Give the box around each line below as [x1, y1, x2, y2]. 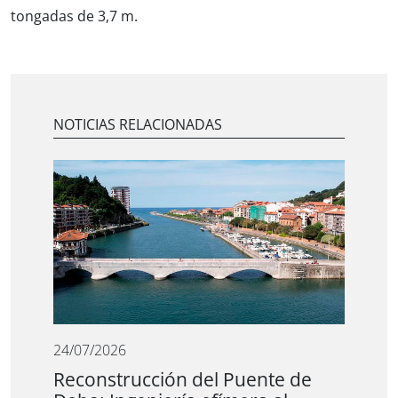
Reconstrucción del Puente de [53, 369, 312, 390]
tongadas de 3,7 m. [11, 9, 138, 25]
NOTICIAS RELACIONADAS [53, 117, 222, 133]
